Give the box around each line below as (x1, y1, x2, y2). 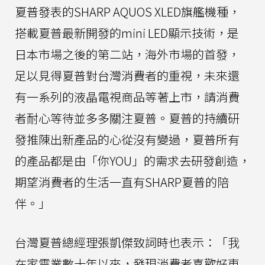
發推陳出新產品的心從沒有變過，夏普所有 (15, 131, 240, 148)
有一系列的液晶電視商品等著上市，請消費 (15, 88, 240, 105)
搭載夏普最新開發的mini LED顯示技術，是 (15, 24, 239, 41)
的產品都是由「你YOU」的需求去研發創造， (15, 152, 250, 169)
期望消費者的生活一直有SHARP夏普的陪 (15, 173, 229, 190)
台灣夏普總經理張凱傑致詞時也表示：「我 (15, 234, 240, 251)
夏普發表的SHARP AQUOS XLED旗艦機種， (15, 3, 240, 20)
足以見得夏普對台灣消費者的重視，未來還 (15, 67, 240, 84)
